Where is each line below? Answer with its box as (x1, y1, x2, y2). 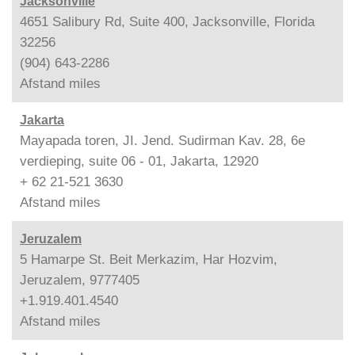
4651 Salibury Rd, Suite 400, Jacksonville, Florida (20, 13, 315, 29)
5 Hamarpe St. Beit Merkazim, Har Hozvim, (20, 251, 277, 267)
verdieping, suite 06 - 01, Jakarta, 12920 (20, 153, 258, 169)
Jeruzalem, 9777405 (20, 272, 139, 288)
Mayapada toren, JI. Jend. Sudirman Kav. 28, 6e (20, 132, 305, 148)
